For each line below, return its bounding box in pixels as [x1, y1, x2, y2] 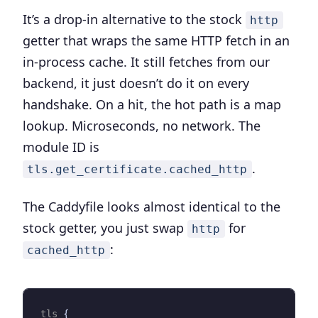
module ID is [23, 138, 99, 155]
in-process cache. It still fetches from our [23, 53, 270, 70]
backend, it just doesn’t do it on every [23, 75, 249, 92]
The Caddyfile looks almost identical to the [23, 198, 280, 215]
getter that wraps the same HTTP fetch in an [23, 32, 290, 49]
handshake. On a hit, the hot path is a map [23, 96, 281, 113]
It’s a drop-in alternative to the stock [23, 11, 246, 28]
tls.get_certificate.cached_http [27, 163, 248, 176]
